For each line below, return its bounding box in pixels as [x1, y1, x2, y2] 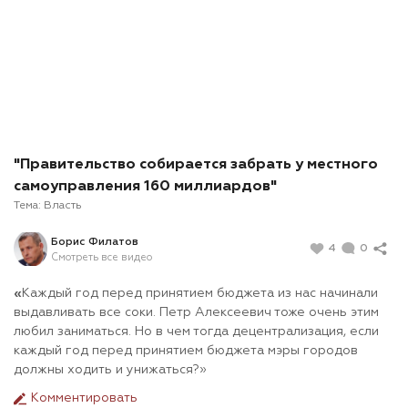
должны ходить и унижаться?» [14, 363, 207, 377]
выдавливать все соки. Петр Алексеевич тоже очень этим [14, 306, 379, 320]
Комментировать [27, 392, 138, 405]
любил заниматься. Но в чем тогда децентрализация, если [14, 325, 379, 339]
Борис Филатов [51, 236, 138, 248]
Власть [44, 200, 82, 212]
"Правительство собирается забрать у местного [14, 158, 378, 173]
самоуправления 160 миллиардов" [14, 179, 277, 195]
